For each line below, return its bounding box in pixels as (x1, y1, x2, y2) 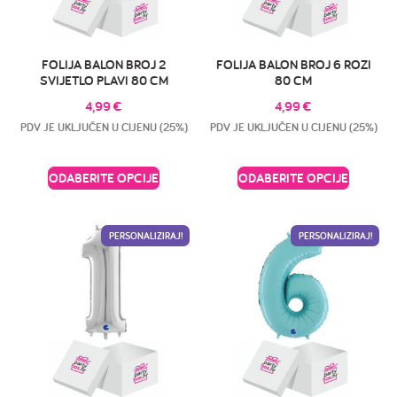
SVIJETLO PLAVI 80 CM (39, 72, 168, 90)
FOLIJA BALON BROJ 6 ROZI (215, 56, 371, 74)
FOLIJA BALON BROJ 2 (42, 56, 166, 74)
